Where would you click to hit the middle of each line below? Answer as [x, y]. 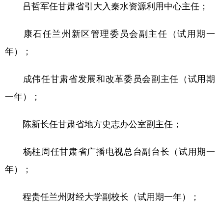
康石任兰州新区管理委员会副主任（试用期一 [110, 33]
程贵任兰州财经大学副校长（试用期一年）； [102, 196]
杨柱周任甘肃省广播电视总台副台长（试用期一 [110, 151]
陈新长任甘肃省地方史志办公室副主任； [93, 123]
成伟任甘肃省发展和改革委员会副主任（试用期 [110, 78]
